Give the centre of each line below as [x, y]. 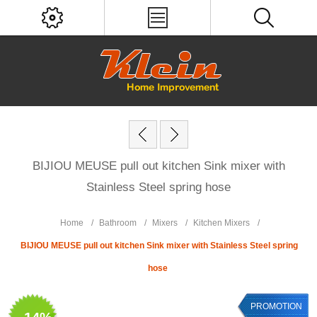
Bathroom [118, 223]
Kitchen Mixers [221, 223]
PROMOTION [276, 306]
